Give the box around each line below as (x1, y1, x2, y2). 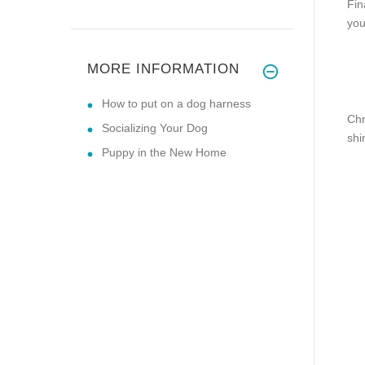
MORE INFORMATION (87, 60, 240, 77)
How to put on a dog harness (102, 96, 251, 110)
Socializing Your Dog (102, 121, 208, 134)
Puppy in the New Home (102, 145, 226, 159)
